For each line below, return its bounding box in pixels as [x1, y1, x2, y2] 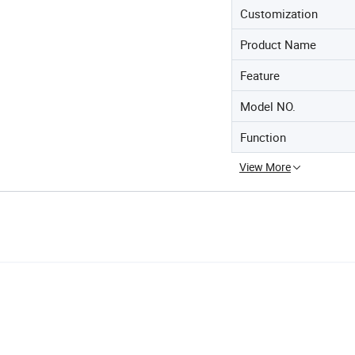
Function [240, 129, 286, 145]
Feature [240, 67, 280, 83]
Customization [240, 6, 318, 21]
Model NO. [240, 98, 296, 114]
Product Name [240, 36, 316, 52]
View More [239, 159, 291, 174]
